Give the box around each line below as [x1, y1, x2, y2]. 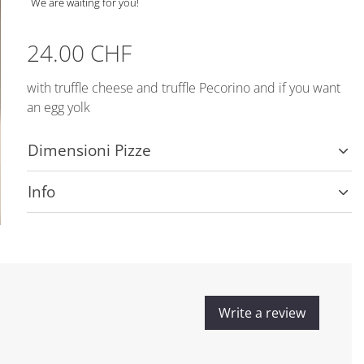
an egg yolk [27, 98, 90, 116]
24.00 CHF [27, 37, 132, 68]
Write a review [219, 304, 305, 322]
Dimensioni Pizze [28, 139, 151, 161]
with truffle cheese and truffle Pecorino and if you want [27, 79, 340, 97]
